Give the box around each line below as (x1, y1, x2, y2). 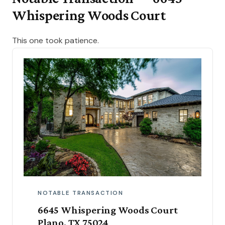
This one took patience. (12, 35, 99, 46)
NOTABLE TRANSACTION (38, 189, 124, 197)
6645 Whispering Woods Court (38, 204, 178, 216)
